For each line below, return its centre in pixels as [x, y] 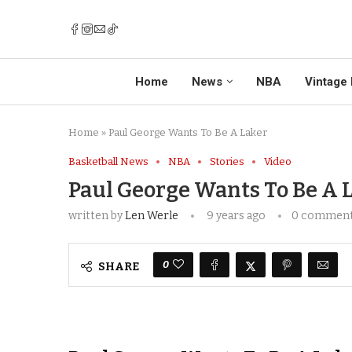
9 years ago [235, 216]
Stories [227, 162]
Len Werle [152, 216]
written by [97, 216]
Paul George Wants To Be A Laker [188, 133]
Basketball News [108, 162]
